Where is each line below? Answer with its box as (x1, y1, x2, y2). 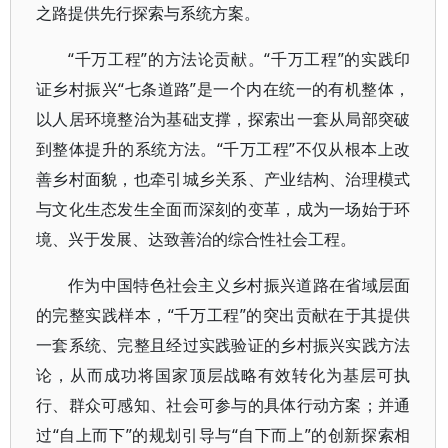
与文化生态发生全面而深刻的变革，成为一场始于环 (36, 198, 411, 220)
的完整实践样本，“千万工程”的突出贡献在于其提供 (36, 304, 411, 326)
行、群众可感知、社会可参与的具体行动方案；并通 (36, 394, 411, 416)
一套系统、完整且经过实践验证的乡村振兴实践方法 (36, 334, 411, 356)
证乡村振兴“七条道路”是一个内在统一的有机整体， (36, 78, 411, 100)
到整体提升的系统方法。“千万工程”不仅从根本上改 (36, 138, 411, 160)
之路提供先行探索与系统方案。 (36, 2, 260, 24)
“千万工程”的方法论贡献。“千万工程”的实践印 (68, 48, 411, 70)
